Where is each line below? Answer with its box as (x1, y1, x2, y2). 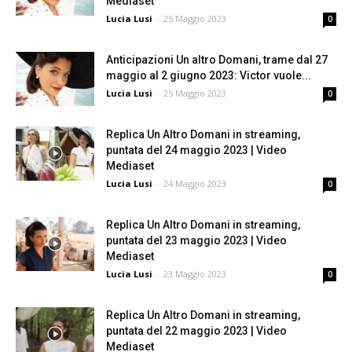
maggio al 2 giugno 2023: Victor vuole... (106, 69, 311, 82)
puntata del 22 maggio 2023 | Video (106, 324, 287, 337)
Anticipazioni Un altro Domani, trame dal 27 (106, 53, 328, 66)
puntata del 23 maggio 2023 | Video (106, 234, 287, 247)
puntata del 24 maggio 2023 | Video (106, 144, 287, 156)
